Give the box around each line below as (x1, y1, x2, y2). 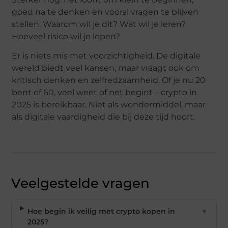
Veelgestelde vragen (11, 175, 150, 191)
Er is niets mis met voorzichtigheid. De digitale (12, 51, 201, 61)
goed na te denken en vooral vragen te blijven (12, 7, 199, 17)
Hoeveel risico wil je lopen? (12, 31, 121, 41)
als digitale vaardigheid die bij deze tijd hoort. (12, 112, 195, 122)
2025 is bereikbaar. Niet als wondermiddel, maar (12, 100, 206, 110)
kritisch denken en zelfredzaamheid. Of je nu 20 (12, 75, 206, 85)
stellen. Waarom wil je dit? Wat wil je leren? (12, 19, 186, 29)
